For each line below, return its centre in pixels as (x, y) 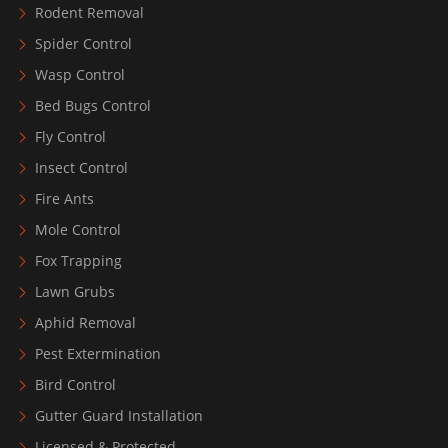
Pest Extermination (98, 354)
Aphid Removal (85, 323)
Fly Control (70, 137)
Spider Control (83, 44)
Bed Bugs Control (93, 106)
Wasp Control (80, 75)
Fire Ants (64, 199)
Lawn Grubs (75, 292)
